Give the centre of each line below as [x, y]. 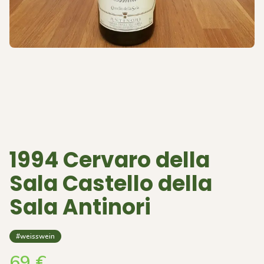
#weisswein [35, 236]
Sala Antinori [80, 207]
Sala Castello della [111, 183]
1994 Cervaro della [110, 160]
